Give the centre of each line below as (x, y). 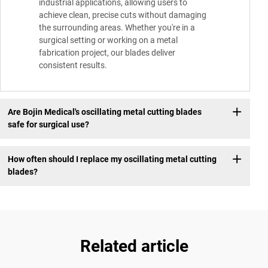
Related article (134, 246)
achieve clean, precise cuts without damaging (123, 15)
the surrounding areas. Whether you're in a (117, 27)
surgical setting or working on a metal (108, 40)
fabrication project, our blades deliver (107, 52)
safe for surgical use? (48, 125)
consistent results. (73, 65)
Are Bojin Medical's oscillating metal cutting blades (104, 112)
